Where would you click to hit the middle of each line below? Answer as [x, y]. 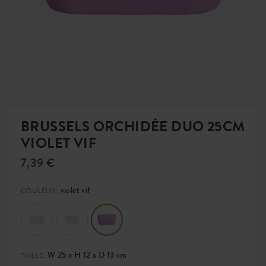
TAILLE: [33, 255]
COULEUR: [40, 191]
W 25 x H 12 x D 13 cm [86, 255]
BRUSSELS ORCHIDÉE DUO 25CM [133, 126]
